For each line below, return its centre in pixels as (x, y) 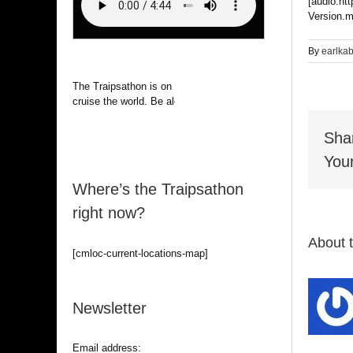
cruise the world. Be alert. (130, 102)
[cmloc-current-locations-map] (140, 253)
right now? (108, 213)
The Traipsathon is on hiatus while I (153, 87)
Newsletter (109, 308)
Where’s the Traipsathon (158, 190)
